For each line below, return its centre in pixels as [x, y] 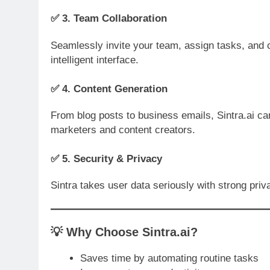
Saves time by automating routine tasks [169, 259]
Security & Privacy [118, 159]
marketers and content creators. [123, 130]
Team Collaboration [120, 19]
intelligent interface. [95, 60]
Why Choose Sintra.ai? [132, 232]
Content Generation [121, 89]
